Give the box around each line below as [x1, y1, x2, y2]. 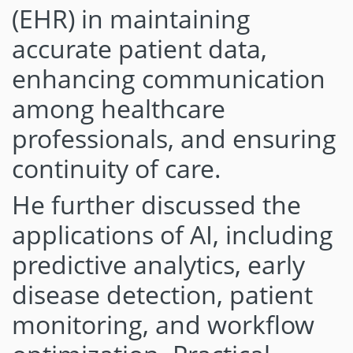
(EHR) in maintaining [12, 2, 251, 35]
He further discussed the [12, 188, 301, 221]
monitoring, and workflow [12, 307, 314, 341]
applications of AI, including [12, 217, 333, 251]
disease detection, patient [12, 277, 313, 311]
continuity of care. [12, 151, 221, 185]
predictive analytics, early [12, 247, 305, 281]
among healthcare [12, 91, 225, 125]
